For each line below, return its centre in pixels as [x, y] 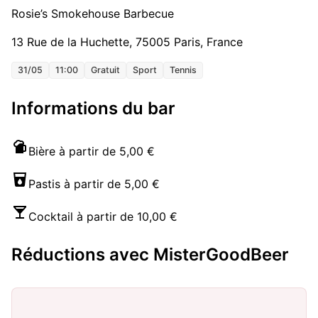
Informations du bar [93, 109]
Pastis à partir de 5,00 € [94, 184]
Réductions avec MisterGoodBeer [150, 255]
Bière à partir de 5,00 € [92, 152]
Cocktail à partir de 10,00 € [103, 217]
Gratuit [105, 70]
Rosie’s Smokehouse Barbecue [93, 14]
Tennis [183, 70]
